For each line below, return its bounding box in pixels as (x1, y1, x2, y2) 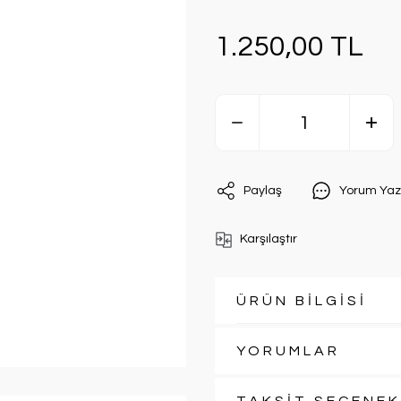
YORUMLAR (236, 344, 340, 358)
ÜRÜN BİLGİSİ (236, 294, 367, 308)
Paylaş (243, 183, 282, 197)
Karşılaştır (240, 233, 297, 245)
